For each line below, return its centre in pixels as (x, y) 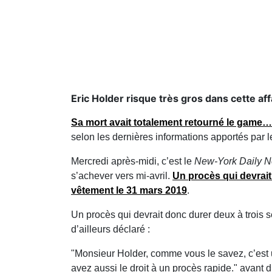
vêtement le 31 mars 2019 (129, 190)
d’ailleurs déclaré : (110, 229)
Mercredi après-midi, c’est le (131, 161)
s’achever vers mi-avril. (122, 176)
